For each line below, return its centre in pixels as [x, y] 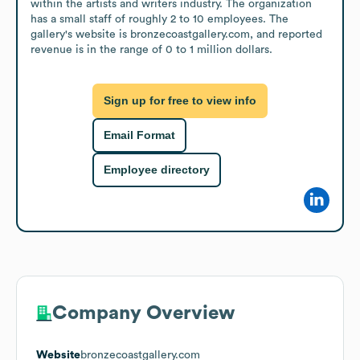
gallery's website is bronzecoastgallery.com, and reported [176, 34]
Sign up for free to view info [180, 101]
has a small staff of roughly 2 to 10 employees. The [160, 19]
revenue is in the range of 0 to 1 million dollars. [151, 49]
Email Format [139, 135]
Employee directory [157, 170]
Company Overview [143, 313]
